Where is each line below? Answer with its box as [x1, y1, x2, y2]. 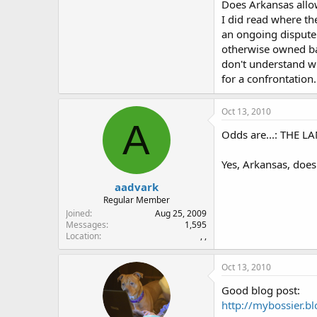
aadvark [114, 179, 158, 194]
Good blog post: [221, 282, 300, 297]
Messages [66, 218, 106, 231]
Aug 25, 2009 [155, 207, 207, 219]
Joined [66, 207, 90, 219]
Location [66, 229, 99, 242]
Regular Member [103, 193, 170, 206]
